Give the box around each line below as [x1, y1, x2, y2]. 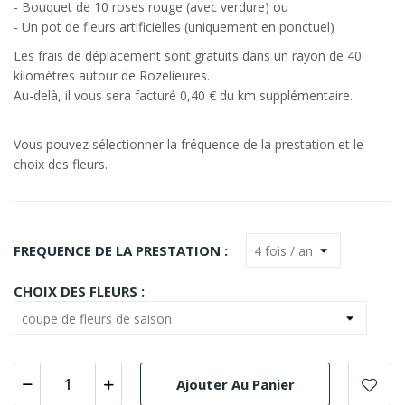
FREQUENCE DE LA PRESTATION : [14, 241, 228, 259]
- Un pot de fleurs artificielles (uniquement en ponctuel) [14, 18, 334, 35]
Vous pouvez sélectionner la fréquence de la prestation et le [14, 136, 363, 153]
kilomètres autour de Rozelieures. [14, 67, 210, 84]
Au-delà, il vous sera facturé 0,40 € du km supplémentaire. [14, 87, 353, 104]
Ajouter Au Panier [175, 374, 295, 393]
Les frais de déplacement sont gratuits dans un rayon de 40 [14, 47, 362, 64]
